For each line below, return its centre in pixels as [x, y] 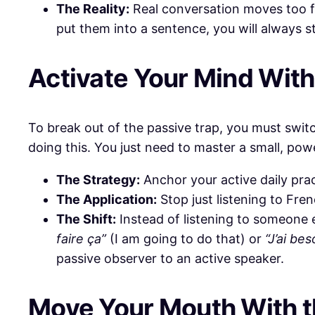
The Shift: [86, 219]
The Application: [107, 199]
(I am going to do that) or [186, 238]
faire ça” [81, 238]
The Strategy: [98, 179]
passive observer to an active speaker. [170, 258]
